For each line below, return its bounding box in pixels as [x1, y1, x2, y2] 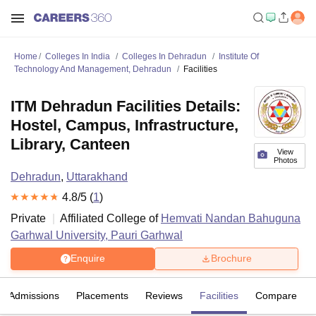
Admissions [8, 289, 59, 301]
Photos [273, 156, 298, 164]
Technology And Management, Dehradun [14, 64, 171, 74]
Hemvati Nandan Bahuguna [161, 212, 300, 224]
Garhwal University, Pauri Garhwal [11, 229, 183, 241]
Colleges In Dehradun [122, 51, 207, 61]
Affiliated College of [60, 212, 161, 224]
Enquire [70, 253, 105, 265]
